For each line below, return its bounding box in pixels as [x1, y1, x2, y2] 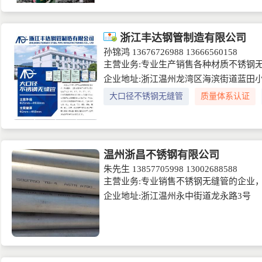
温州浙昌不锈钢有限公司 [104, 149, 219, 161]
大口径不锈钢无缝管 [109, 92, 183, 101]
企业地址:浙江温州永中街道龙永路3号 [104, 191, 251, 201]
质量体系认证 [201, 92, 250, 101]
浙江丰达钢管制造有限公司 [117, 32, 246, 44]
